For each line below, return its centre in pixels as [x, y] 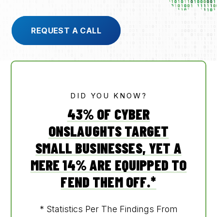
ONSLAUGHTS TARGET [108, 131]
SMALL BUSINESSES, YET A [108, 147]
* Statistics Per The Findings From [108, 209]
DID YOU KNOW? [108, 95]
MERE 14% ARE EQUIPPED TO [108, 164]
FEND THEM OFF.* [108, 181]
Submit [196, 82]
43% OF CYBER [108, 114]
